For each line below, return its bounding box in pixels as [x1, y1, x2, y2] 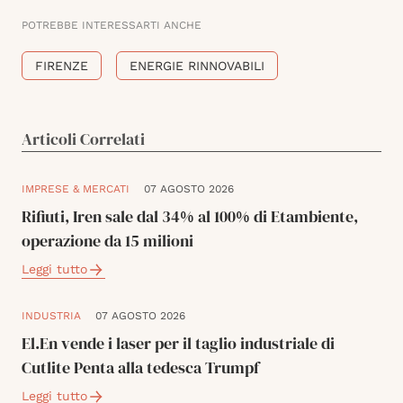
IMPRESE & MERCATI [22, 183, 130, 196]
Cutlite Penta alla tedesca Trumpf [22, 356, 259, 380]
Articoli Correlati [22, 128, 145, 151]
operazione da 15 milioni [22, 229, 193, 253]
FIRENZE [35, 58, 88, 74]
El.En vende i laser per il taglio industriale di [22, 332, 335, 355]
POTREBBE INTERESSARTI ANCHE [22, 19, 201, 32]
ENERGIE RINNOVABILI [130, 58, 264, 74]
